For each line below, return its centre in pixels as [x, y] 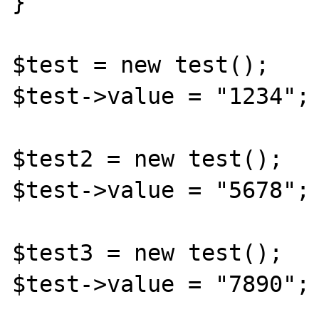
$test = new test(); [141, 64]
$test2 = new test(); [148, 158]
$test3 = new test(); [148, 252]
